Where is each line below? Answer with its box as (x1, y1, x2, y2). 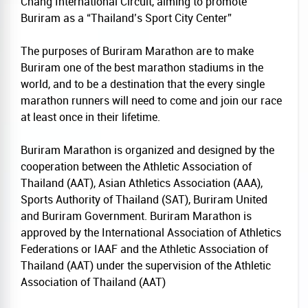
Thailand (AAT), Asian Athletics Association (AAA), (21, 175, 263, 190)
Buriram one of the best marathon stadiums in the (21, 60, 263, 75)
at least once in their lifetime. (21, 109, 160, 124)
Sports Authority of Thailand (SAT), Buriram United (21, 192, 267, 207)
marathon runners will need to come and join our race (21, 93, 282, 108)
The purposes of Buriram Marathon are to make (21, 43, 254, 58)
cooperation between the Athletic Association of (21, 159, 252, 174)
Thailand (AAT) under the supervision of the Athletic (21, 258, 271, 273)
